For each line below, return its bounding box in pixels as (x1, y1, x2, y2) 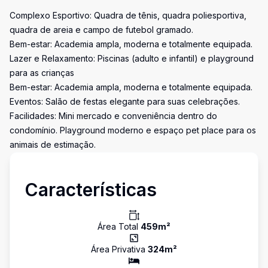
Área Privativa (91, 244, 148, 254)
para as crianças (10, 68, 74, 78)
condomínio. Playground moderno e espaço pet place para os (10, 125, 256, 135)
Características (25, 179, 157, 200)
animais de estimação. (10, 139, 96, 150)
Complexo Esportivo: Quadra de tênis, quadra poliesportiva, (10, 10, 246, 20)
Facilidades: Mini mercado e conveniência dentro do (10, 111, 217, 121)
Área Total (98, 221, 141, 232)
